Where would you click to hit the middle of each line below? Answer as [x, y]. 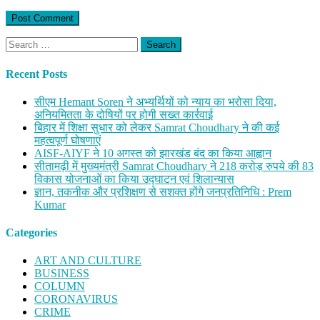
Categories [31, 233]
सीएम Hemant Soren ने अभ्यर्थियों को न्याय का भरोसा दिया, [155, 101]
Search [20, 43]
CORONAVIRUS [76, 299]
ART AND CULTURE [88, 261]
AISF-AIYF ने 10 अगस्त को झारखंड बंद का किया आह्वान [153, 153]
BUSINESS [62, 274]
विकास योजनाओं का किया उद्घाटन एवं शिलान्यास [134, 179]
